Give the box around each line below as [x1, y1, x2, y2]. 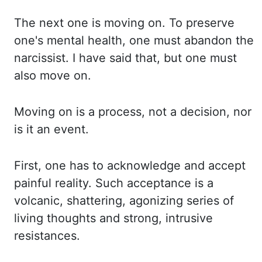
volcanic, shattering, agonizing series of [14, 194, 234, 208]
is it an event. [14, 122, 89, 136]
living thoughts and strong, [14, 211, 166, 225]
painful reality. [14, 176, 95, 190]
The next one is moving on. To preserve [14, 16, 235, 30]
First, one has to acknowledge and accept [14, 158, 246, 173]
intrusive [166, 211, 213, 225]
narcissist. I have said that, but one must [14, 51, 237, 65]
